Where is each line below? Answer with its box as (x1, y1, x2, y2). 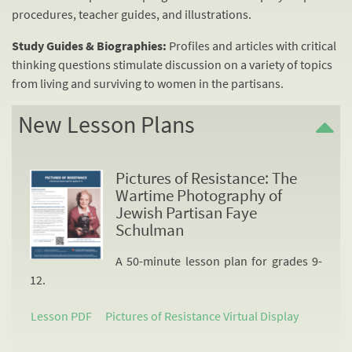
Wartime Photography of (115, 185, 282, 206)
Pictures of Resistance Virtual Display (105, 307, 299, 324)
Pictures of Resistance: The (115, 167, 297, 189)
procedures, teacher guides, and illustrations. (12, 6, 251, 22)
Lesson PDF (31, 307, 92, 324)
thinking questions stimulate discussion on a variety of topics (12, 57, 332, 72)
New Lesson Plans (18, 109, 195, 139)
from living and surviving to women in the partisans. (12, 75, 284, 91)
